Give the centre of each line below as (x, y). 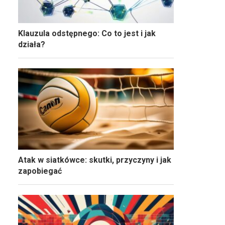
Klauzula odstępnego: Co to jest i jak (87, 34)
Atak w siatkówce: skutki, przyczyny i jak (95, 160)
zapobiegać (40, 171)
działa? (32, 45)
